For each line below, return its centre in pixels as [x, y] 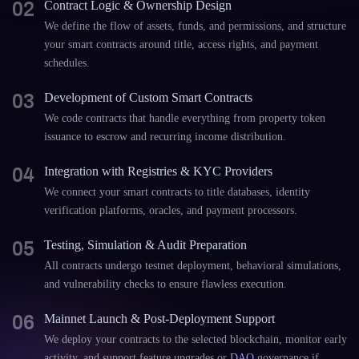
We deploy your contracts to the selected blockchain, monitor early [196, 339]
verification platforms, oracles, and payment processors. [171, 210]
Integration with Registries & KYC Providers [158, 171]
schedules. [67, 63]
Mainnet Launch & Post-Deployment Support [159, 319]
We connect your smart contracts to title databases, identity [177, 192]
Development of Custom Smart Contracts [148, 97]
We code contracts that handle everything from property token [185, 118]
